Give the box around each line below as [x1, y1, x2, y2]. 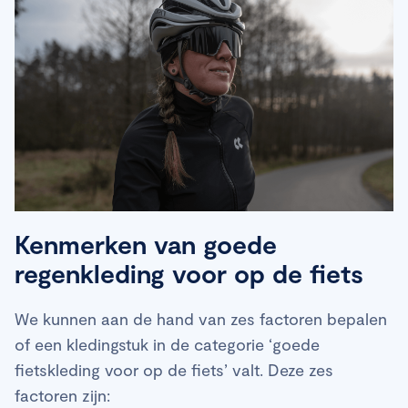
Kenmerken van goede [15, 228, 277, 260]
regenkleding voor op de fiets [15, 257, 363, 289]
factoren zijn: [15, 384, 110, 405]
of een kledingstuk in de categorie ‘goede [15, 333, 320, 354]
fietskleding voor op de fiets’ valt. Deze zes [15, 359, 333, 380]
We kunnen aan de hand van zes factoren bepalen [15, 308, 387, 329]
